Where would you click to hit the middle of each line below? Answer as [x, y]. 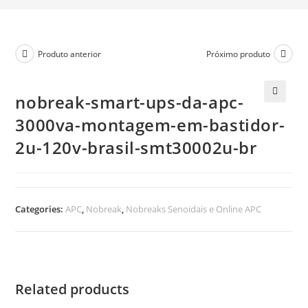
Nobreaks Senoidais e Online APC [194, 209]
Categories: [41, 209]
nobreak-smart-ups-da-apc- [130, 102]
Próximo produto [238, 54]
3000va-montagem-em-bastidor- [150, 125]
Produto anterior [70, 54]
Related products [73, 289]
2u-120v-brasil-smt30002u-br [136, 147]
